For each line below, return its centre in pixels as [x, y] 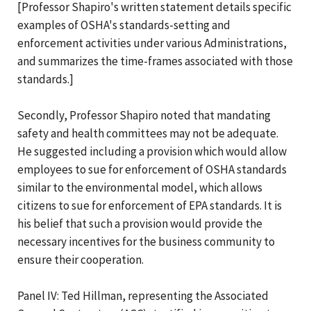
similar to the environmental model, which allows [140, 187]
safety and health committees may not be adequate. [148, 133]
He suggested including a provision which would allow [152, 151]
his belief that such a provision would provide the [140, 223]
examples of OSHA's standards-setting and [124, 25]
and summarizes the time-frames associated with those [155, 61]
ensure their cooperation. [81, 259]
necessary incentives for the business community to [146, 241]
